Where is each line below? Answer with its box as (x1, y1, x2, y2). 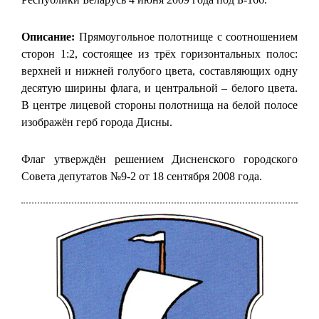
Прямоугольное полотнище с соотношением (75, 30, 298, 43)
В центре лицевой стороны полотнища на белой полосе (21, 98, 298, 111)
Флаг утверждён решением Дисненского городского (21, 152, 298, 165)
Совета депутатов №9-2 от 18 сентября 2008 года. (21, 169, 262, 182)
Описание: (21, 30, 75, 43)
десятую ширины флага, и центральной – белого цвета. (21, 81, 298, 94)
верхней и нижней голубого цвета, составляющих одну (21, 64, 298, 77)
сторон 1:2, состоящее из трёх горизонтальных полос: (21, 47, 298, 60)
